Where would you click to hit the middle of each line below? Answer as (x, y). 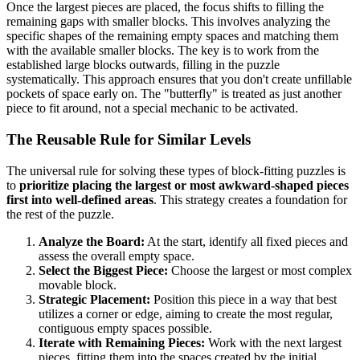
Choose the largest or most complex (260, 270)
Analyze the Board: (92, 241)
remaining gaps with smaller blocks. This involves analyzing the (168, 22)
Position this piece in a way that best (243, 299)
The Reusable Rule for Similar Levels (129, 139)
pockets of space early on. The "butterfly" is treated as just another (174, 94)
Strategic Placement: (94, 299)
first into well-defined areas (80, 199)
